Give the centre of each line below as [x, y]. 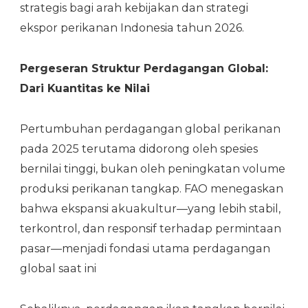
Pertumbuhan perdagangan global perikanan [150, 129]
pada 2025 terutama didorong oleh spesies [139, 148]
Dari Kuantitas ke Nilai [85, 88]
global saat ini [58, 268]
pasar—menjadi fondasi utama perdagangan [145, 248]
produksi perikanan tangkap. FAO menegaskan [152, 188]
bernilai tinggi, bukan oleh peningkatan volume [153, 168]
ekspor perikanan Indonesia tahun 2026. [132, 27]
